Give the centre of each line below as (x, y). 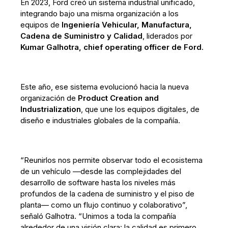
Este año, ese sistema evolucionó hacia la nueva (105, 87)
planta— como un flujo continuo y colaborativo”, (104, 205)
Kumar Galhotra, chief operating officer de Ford (111, 47)
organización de (49, 98)
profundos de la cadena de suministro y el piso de (108, 193)
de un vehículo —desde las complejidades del (101, 171)
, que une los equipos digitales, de (140, 109)
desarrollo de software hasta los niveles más (98, 182)
